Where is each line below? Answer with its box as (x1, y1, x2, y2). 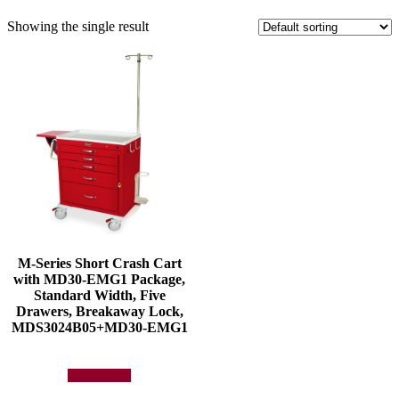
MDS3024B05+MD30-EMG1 (11, 320, 188, 336)
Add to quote (68, 368, 132, 381)
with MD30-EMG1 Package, (13, 272, 186, 288)
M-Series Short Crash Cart (17, 256, 182, 272)
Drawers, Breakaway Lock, (15, 304, 183, 320)
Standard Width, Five (33, 288, 166, 304)
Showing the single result (7, 18, 149, 34)
